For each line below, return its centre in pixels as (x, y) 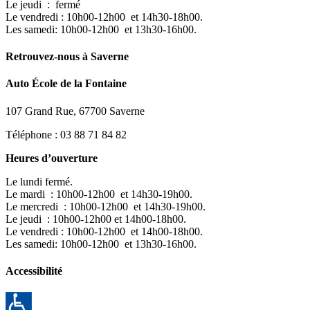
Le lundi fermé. (39, 181)
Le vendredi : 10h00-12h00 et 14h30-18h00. (104, 17)
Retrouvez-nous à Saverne (67, 56)
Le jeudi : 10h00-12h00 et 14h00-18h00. (96, 219)
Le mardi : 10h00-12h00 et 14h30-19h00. (99, 194)
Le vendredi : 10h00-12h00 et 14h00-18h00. (104, 231)
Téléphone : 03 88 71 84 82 (66, 134)
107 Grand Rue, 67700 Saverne (75, 111)
